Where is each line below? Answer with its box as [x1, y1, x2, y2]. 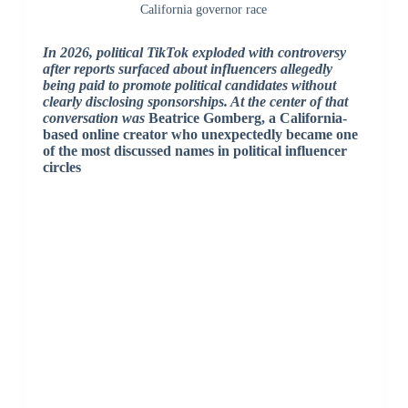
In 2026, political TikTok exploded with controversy [42, 45, 346, 61]
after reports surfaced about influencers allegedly [42, 61, 332, 77]
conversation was [42, 110, 145, 127]
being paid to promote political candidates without [42, 77, 336, 94]
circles [42, 159, 81, 176]
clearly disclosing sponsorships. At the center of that [42, 94, 348, 110]
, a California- [260, 110, 347, 127]
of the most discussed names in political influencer [42, 143, 347, 159]
